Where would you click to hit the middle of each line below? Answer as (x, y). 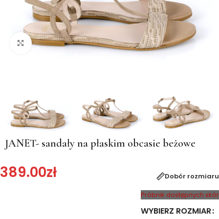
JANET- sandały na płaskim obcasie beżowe (100, 143)
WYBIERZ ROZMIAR (176, 211)
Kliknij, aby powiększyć (65, 43)
